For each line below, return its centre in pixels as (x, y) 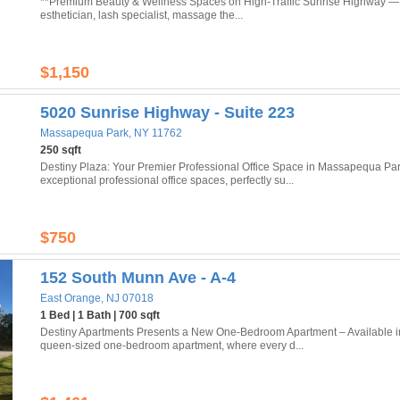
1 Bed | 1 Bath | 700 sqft (100, 315)
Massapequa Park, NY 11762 (111, 133)
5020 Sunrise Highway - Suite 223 (167, 112)
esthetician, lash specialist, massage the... (142, 15)
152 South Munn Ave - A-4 (138, 278)
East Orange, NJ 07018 (97, 298)
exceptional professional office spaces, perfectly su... (167, 180)
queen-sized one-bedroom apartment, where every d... (172, 346)
